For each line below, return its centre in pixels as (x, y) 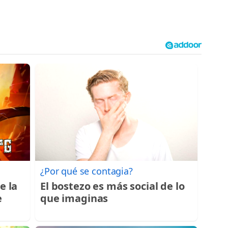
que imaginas (74, 198)
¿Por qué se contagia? (87, 171)
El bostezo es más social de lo (112, 186)
